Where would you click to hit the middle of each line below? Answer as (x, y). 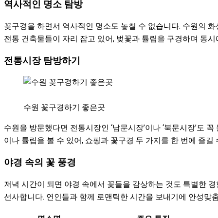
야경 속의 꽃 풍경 (40, 162)
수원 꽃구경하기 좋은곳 (64, 108)
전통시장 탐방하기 (42, 61)
